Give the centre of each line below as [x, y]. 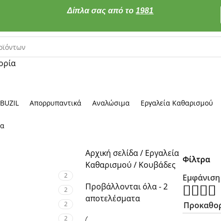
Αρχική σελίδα [113, 153]
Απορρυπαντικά [56, 103]
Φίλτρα [196, 159]
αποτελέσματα [113, 198]
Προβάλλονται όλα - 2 [127, 186]
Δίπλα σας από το [102, 11]
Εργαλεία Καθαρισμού [177, 103]
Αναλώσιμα [111, 103]
